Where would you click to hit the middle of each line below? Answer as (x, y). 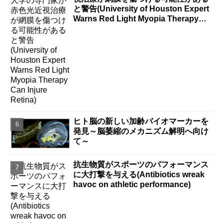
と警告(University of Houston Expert (141, 9)
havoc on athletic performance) (132, 185)
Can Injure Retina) (107, 29)
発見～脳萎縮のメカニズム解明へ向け (141, 131)
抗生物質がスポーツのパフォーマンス (141, 165)
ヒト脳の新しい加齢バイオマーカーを (141, 121)
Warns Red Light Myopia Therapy (136, 19)
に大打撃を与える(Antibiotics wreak (139, 175)
